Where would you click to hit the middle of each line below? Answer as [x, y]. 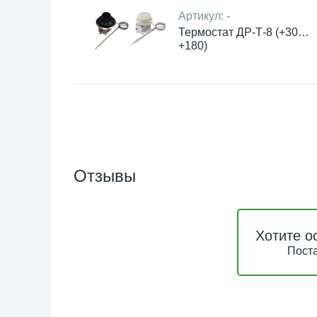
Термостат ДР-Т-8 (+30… [244, 32]
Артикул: [202, 16]
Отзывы [105, 176]
